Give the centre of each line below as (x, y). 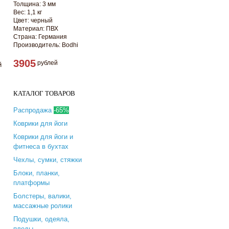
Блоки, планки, (37, 173)
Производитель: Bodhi (46, 45)
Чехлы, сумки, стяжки (48, 159)
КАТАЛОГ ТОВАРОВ (44, 93)
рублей (47, 63)
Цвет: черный (34, 20)
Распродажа (33, 110)
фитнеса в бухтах (41, 146)
